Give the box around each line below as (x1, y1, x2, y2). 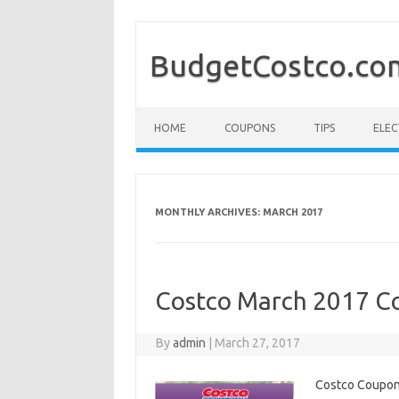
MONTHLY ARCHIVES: (154, 207, 263, 217)
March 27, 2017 (215, 336, 301, 350)
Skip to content (136, 107, 220, 121)
